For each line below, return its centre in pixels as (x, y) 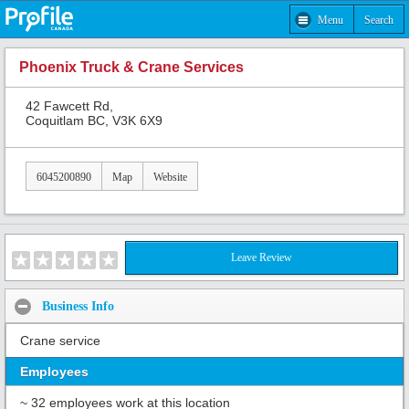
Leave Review (262, 258)
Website (170, 177)
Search (379, 20)
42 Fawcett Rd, (69, 105)
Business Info (78, 306)
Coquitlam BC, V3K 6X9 (94, 120)
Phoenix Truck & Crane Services (131, 68)
